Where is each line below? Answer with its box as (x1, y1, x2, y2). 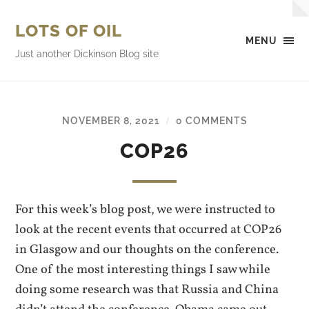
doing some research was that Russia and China (15, 281, 279, 299)
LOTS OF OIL (15, 21, 123, 41)
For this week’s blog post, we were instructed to (15, 201, 276, 219)
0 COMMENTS (175, 114, 248, 126)
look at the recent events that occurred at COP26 (15, 221, 282, 239)
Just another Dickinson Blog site (15, 48, 159, 59)
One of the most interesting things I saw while (15, 261, 271, 279)
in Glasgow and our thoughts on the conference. (15, 241, 279, 259)
